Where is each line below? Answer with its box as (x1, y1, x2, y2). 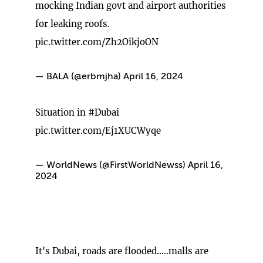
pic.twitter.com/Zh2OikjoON (35, 36, 159, 48)
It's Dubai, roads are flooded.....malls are (35, 245, 208, 257)
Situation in (35, 106, 88, 118)
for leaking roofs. (35, 18, 110, 29)
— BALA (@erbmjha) (35, 72, 123, 82)
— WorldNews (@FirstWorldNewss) (35, 160, 188, 170)
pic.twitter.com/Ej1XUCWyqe (35, 124, 161, 136)
